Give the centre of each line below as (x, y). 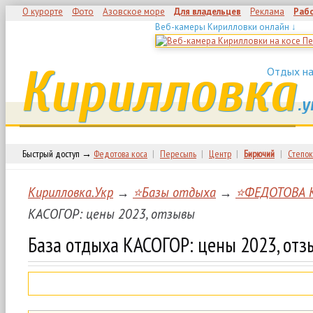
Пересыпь (178, 154)
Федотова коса (121, 154)
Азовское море (134, 12)
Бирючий (259, 154)
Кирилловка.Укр (71, 192)
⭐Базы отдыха (174, 192)
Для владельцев (208, 12)
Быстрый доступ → (58, 154)
